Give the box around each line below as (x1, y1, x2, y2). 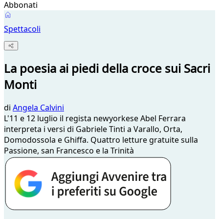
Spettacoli (4, 23, 41, 34)
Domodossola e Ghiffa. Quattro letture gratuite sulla (4, 134, 198, 146)
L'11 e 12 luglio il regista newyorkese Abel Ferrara (4, 113, 186, 124)
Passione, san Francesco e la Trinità (4, 145, 134, 156)
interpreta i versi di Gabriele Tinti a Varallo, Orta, (4, 124, 182, 135)
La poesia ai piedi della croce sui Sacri (4, 60, 210, 77)
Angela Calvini (13, 102, 64, 113)
